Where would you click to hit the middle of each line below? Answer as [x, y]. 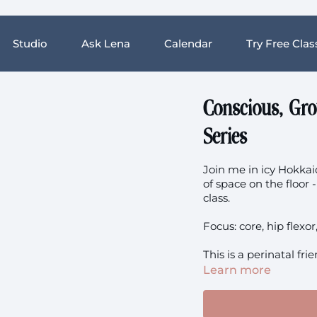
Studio [30, 44]
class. [217, 198]
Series [225, 137]
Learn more [237, 270]
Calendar [188, 44]
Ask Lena [106, 44]
